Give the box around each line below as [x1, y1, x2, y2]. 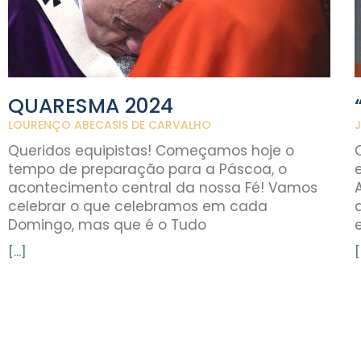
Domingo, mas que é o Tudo [8, 214, 206, 234]
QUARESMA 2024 [8, 91, 173, 120]
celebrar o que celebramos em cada [8, 196, 268, 216]
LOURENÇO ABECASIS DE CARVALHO [8, 116, 211, 133]
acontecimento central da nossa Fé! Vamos [8, 177, 317, 197]
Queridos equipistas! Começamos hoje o [8, 140, 294, 160]
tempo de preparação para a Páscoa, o [8, 159, 287, 179]
